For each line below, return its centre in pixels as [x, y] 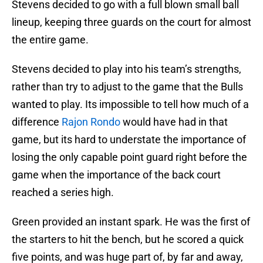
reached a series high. [63, 193]
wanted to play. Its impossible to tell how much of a [130, 104]
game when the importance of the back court [116, 175]
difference [37, 122]
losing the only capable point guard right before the [129, 157]
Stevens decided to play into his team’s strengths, [127, 69]
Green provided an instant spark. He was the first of [131, 222]
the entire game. [50, 40]
